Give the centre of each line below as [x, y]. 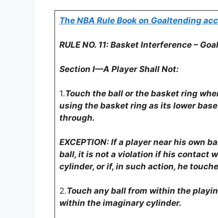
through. [77, 118]
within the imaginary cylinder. [120, 203]
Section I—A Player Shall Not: [119, 69]
